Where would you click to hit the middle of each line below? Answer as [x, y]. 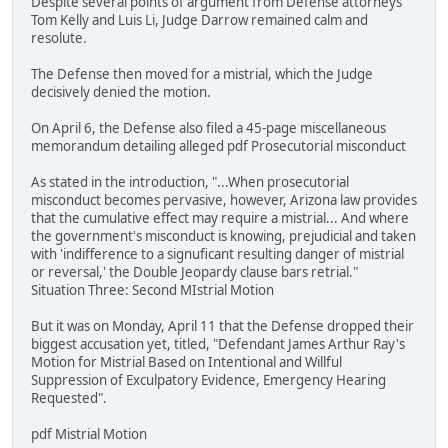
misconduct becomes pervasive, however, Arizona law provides [224, 200]
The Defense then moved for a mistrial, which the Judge [202, 74]
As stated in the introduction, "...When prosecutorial [190, 182]
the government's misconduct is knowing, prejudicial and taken [223, 236]
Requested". [69, 398]
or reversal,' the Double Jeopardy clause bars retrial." [194, 272]
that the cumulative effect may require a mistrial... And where [220, 218]
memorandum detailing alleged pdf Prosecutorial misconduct [220, 146]
